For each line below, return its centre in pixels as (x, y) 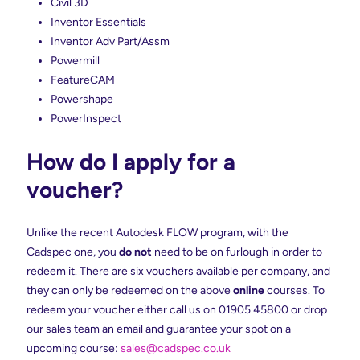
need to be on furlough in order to (238, 252)
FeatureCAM (83, 80)
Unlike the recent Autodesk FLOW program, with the (157, 232)
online (250, 290)
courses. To (296, 290)
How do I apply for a (131, 161)
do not (137, 252)
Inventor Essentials (98, 22)
